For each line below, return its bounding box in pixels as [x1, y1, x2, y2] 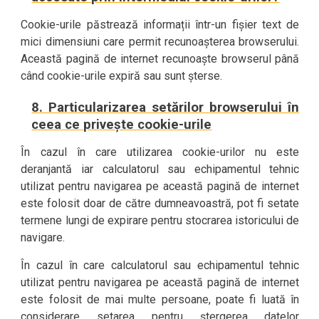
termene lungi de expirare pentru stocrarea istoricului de [21, 214, 300, 227]
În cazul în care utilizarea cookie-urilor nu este [21, 145, 300, 159]
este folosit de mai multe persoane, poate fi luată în [21, 293, 300, 306]
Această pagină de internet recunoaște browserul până [21, 52, 300, 66]
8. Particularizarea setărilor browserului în [31, 100, 300, 115]
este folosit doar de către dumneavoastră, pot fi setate [21, 197, 300, 210]
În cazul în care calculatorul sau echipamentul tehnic [21, 258, 300, 272]
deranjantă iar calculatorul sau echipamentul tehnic [21, 162, 300, 176]
